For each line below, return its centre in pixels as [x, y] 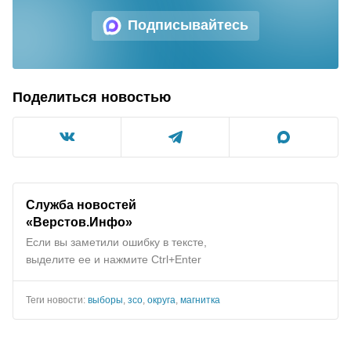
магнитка [200, 300]
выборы [105, 300]
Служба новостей [81, 204]
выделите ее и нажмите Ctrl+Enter [114, 259]
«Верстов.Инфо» [79, 221]
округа [161, 300]
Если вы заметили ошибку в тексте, [116, 242]
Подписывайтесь [188, 25]
